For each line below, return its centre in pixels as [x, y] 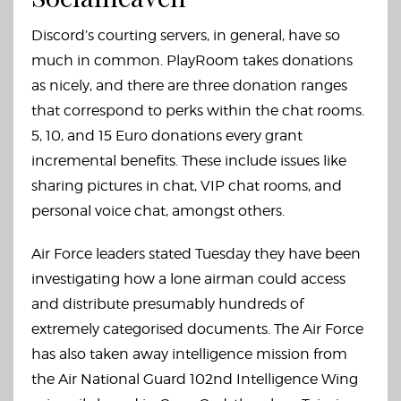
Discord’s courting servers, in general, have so [186, 35]
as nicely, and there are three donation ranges [189, 85]
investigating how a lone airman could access [188, 279]
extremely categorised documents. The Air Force [197, 329]
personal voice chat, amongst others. [158, 211]
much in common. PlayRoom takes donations [192, 60]
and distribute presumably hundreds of [167, 304]
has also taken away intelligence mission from [189, 354]
